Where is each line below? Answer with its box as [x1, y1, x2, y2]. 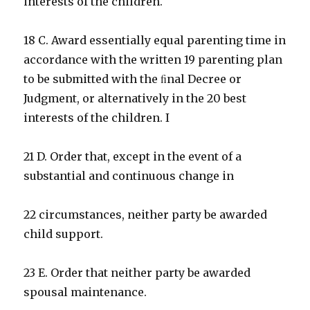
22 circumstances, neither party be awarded [24, 208, 268, 222]
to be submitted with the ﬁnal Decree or [24, 72, 242, 86]
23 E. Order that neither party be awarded [24, 266, 251, 280]
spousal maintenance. [24, 285, 147, 300]
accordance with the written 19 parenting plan [24, 53, 283, 67]
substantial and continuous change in [24, 169, 235, 183]
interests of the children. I [24, 111, 170, 125]
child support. [24, 227, 104, 241]
